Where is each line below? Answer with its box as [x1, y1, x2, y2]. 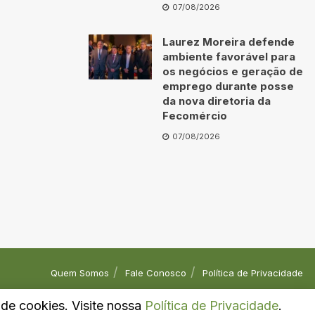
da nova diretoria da [162, 94, 271, 108]
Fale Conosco [125, 266, 186, 278]
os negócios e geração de [162, 64, 303, 78]
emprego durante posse [162, 79, 294, 93]
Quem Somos [51, 266, 109, 278]
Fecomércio [162, 108, 227, 122]
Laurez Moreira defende [162, 34, 295, 49]
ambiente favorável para [162, 49, 295, 63]
